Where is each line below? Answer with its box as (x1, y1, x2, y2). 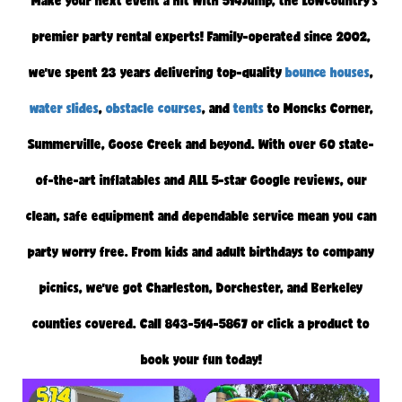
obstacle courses (105, 99, 202, 118)
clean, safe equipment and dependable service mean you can (25, 206, 377, 226)
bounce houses (282, 63, 370, 83)
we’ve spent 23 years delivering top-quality (29, 63, 282, 83)
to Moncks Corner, (263, 99, 373, 118)
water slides (29, 99, 99, 118)
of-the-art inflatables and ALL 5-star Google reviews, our (35, 170, 367, 190)
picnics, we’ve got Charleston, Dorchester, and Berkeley (39, 278, 363, 298)
